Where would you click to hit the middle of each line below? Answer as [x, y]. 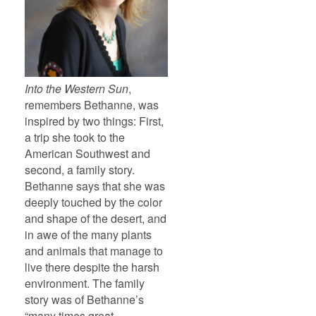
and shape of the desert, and [96, 218]
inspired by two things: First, [94, 121]
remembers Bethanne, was [92, 104]
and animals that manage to [94, 250]
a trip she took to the [75, 137]
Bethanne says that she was [95, 186]
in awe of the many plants [88, 234]
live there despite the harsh [92, 267]
